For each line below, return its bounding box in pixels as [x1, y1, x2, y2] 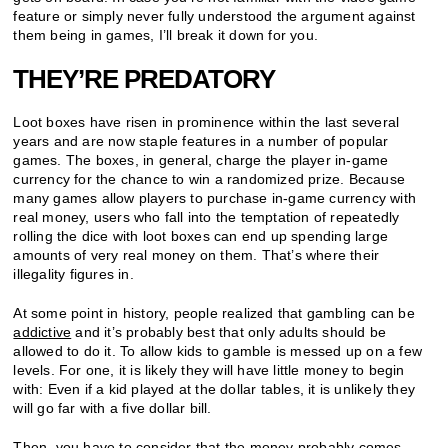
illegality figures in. [13, 265, 134, 282]
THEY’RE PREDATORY [13, 63, 276, 94]
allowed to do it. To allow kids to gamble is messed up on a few [13, 342, 423, 359]
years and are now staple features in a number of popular [13, 132, 389, 149]
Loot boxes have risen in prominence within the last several [13, 113, 400, 130]
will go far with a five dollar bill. [13, 399, 212, 416]
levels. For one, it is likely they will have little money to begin [13, 361, 405, 378]
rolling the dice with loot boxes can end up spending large [13, 227, 389, 244]
